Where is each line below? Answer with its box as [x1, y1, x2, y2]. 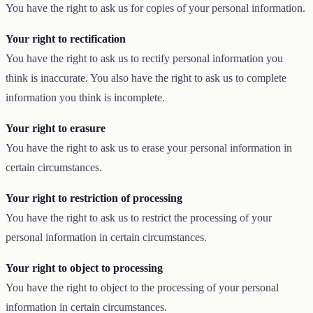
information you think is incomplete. [6, 91, 165, 103]
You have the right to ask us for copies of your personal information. [6, 1, 305, 14]
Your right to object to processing [6, 261, 163, 274]
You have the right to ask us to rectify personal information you [6, 52, 283, 64]
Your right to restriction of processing [6, 191, 182, 204]
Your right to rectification [6, 32, 126, 45]
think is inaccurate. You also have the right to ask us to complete [6, 71, 286, 84]
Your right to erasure [6, 122, 105, 134]
